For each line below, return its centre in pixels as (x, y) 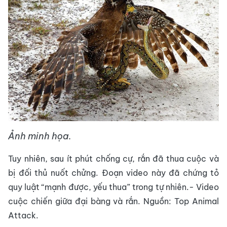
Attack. (23, 216)
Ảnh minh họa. (40, 136)
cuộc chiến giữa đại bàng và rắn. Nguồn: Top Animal (113, 201)
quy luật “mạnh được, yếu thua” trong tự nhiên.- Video (113, 187)
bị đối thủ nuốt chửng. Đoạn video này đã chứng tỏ (113, 173)
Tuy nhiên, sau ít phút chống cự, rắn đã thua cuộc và (113, 159)
